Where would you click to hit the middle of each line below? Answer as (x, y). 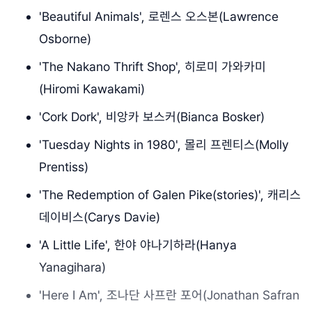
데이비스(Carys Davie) (100, 217)
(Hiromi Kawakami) (92, 88)
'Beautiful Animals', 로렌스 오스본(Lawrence (159, 16)
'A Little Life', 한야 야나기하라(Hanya (138, 244)
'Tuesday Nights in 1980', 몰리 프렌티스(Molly (164, 144)
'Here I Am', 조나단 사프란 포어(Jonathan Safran (169, 295)
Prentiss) (64, 166)
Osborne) (67, 38)
